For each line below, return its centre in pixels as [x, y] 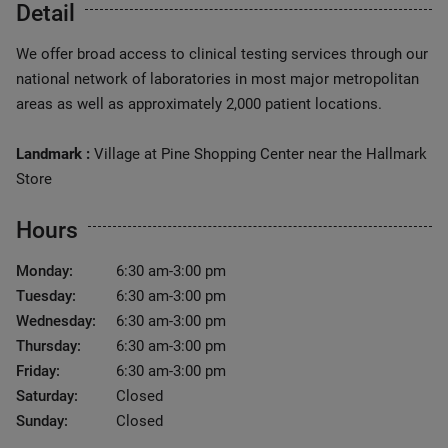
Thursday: [48, 346]
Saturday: [47, 396]
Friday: [38, 371]
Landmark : [53, 154]
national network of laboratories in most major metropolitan [217, 79]
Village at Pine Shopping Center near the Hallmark [258, 154]
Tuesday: [46, 296]
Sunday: [42, 421]
